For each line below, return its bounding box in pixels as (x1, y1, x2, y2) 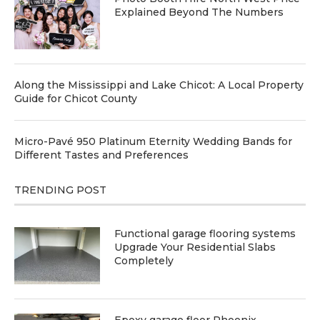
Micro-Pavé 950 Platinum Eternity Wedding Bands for (14, 135, 292, 149)
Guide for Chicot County (14, 92, 137, 106)
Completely (114, 254, 174, 268)
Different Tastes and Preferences (14, 149, 189, 162)
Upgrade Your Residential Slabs (114, 241, 276, 254)
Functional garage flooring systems (114, 227, 296, 241)
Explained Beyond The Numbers (114, 6, 284, 19)
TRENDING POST (14, 184, 106, 197)
